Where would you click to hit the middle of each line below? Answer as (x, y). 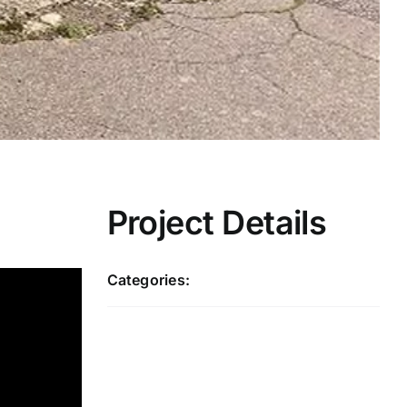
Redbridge (248, 279)
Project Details (217, 222)
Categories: (149, 279)
